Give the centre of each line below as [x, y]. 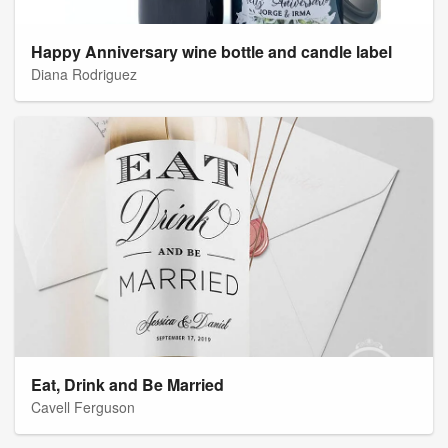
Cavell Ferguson [83, 407]
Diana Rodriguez [84, 74]
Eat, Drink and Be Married [127, 385]
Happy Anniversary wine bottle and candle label [211, 52]
